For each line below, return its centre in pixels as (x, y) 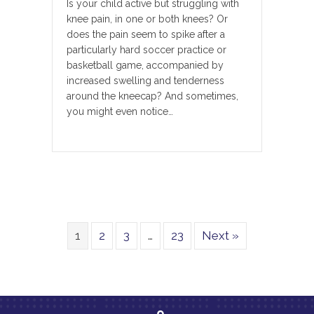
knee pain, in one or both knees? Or (147, 19)
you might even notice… (120, 112)
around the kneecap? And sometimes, (152, 96)
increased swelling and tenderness (145, 81)
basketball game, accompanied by (145, 66)
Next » (220, 236)
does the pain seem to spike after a (146, 35)
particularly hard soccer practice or (146, 50)
